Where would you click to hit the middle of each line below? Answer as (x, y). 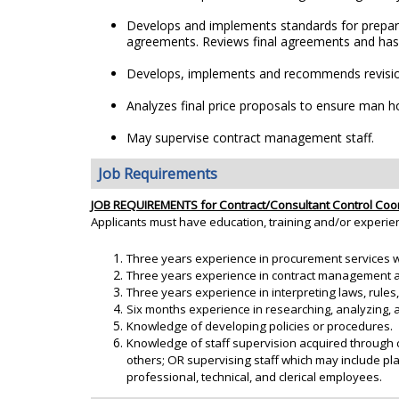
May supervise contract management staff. (250, 138)
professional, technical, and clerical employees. (254, 377)
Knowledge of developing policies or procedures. (260, 326)
